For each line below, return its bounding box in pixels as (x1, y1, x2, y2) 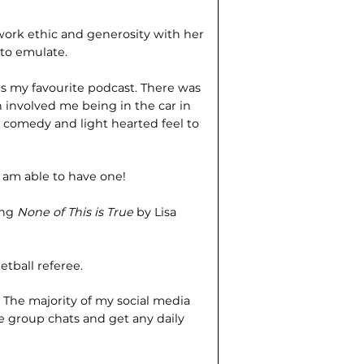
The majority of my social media (3, 293, 191, 309)
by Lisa (136, 205, 177, 220)
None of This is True (17, 205, 137, 220)
